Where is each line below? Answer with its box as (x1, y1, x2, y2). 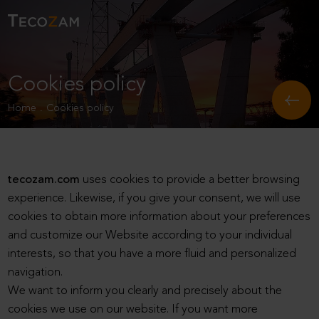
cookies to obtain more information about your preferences (8, 211, 311, 223)
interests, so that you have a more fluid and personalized (8, 249, 297, 260)
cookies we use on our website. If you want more (8, 304, 258, 315)
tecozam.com (8, 174, 80, 186)
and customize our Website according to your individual (8, 230, 293, 241)
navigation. (8, 267, 63, 278)
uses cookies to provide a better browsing (80, 174, 300, 186)
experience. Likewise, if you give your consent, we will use (8, 193, 301, 204)
